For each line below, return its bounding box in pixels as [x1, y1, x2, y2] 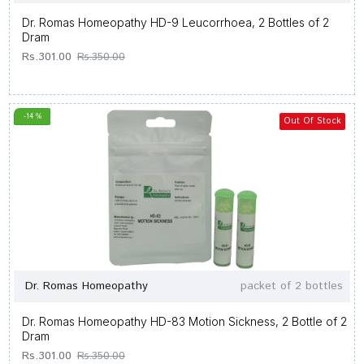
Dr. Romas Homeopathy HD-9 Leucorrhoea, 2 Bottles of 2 [22, 15, 329, 29]
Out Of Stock [283, 115, 341, 128]
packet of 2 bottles [240, 278, 343, 294]
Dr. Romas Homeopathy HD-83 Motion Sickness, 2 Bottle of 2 [22, 314, 347, 328]
